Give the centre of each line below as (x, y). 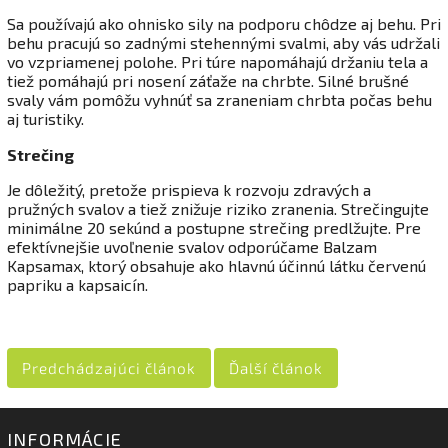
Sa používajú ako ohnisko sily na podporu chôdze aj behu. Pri (224, 24)
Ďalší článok (276, 367)
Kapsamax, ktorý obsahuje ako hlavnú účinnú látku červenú (216, 265)
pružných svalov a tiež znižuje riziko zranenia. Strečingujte (218, 208)
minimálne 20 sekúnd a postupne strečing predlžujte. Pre (214, 227)
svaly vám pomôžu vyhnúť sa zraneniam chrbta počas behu (219, 100)
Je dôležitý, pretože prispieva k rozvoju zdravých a (189, 189)
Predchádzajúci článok (109, 367)
